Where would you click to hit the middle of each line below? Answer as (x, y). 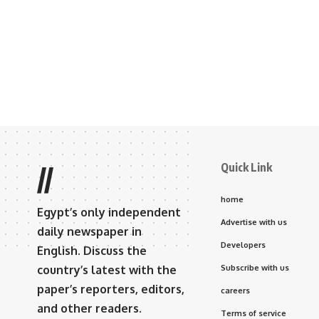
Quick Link (246, 167)
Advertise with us (254, 222)
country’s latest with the (107, 270)
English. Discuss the (92, 250)
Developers (243, 245)
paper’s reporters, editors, (111, 289)
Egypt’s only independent (109, 212)
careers (235, 290)
